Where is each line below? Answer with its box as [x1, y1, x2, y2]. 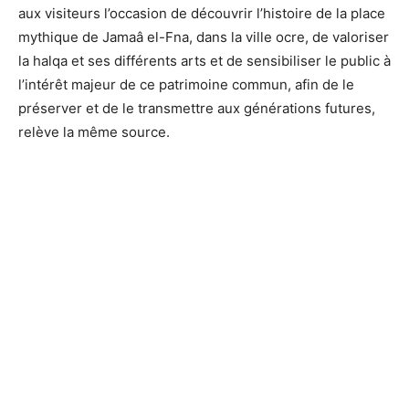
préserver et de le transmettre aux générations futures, [18, 99, 375, 117]
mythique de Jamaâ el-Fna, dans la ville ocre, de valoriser [18, 27, 389, 46]
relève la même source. [18, 122, 170, 141]
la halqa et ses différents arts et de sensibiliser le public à [18, 51, 391, 69]
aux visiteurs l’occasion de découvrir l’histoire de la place [18, 4, 385, 22]
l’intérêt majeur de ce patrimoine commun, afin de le [18, 75, 354, 93]
